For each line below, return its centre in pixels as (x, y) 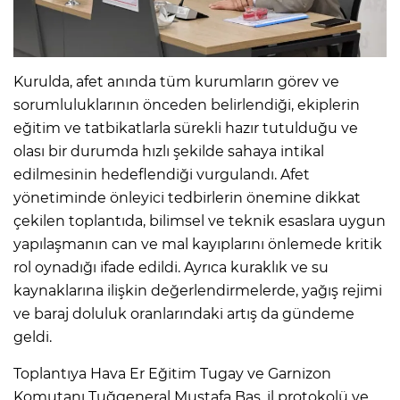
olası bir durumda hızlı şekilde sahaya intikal (169, 152)
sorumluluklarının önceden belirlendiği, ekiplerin (187, 105)
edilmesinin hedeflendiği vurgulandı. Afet (162, 175)
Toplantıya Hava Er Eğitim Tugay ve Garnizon (172, 374)
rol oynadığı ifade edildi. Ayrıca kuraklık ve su (171, 268)
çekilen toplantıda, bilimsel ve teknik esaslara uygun (200, 221)
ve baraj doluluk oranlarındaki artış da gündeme (184, 314)
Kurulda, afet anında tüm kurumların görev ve (176, 82)
